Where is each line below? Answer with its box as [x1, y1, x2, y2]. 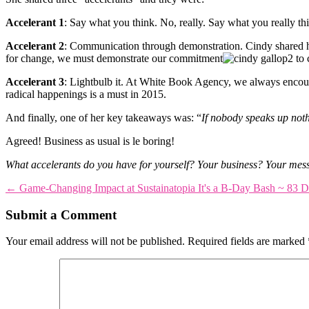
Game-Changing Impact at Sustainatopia [19, 181, 195, 194]
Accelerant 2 [6, 39, 64, 52]
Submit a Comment [6, 207, 117, 222]
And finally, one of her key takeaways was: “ [6, 111, 201, 123]
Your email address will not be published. [6, 235, 185, 248]
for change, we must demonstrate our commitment [6, 52, 223, 64]
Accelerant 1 [6, 16, 64, 28]
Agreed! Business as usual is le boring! [6, 134, 175, 147]
